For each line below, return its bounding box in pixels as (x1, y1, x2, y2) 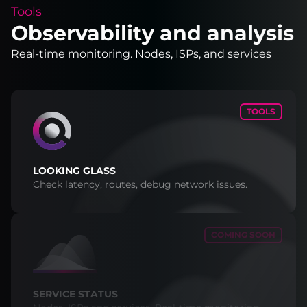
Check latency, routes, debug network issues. (33, 178, 247, 191)
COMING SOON (211, 230, 275, 240)
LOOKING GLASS (33, 164, 116, 177)
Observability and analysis (11, 21, 294, 46)
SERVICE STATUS (33, 288, 118, 300)
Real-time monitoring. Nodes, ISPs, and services (11, 47, 271, 60)
